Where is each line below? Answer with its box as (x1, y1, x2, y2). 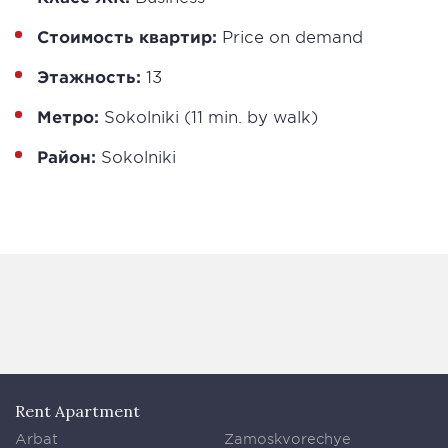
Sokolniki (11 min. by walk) (99, 106, 318, 127)
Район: (37, 146, 96, 167)
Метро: (37, 106, 99, 127)
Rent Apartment (15, 401, 140, 422)
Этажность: (37, 66, 141, 87)
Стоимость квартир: (37, 26, 217, 47)
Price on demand (217, 26, 363, 47)
